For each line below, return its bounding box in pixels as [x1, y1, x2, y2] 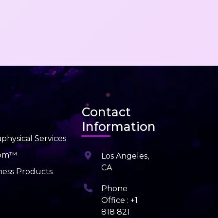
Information [82, 119, 156, 134]
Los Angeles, [101, 151, 149, 161]
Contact [82, 105, 131, 120]
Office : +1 [101, 196, 138, 205]
